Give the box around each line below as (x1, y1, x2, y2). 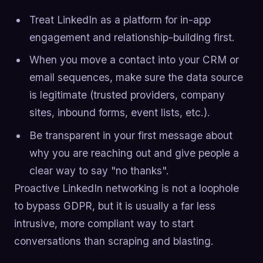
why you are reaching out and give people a (29, 146, 239, 159)
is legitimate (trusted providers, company (29, 89, 225, 102)
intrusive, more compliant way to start (14, 217, 194, 230)
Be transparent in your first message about (29, 129, 232, 141)
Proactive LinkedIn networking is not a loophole (14, 181, 239, 194)
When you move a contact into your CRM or (29, 53, 239, 66)
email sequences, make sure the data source (29, 71, 243, 84)
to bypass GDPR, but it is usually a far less (14, 199, 215, 212)
